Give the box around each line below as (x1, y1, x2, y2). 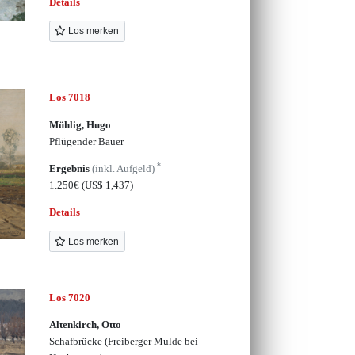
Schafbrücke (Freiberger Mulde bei (48, 335, 198, 348)
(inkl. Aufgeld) (91, 162, 157, 174)
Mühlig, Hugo (48, 118, 111, 131)
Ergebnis (48, 162, 92, 174)
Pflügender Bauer (48, 135, 124, 147)
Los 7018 (48, 91, 90, 104)
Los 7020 (48, 291, 90, 303)
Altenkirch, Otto (48, 319, 121, 331)
